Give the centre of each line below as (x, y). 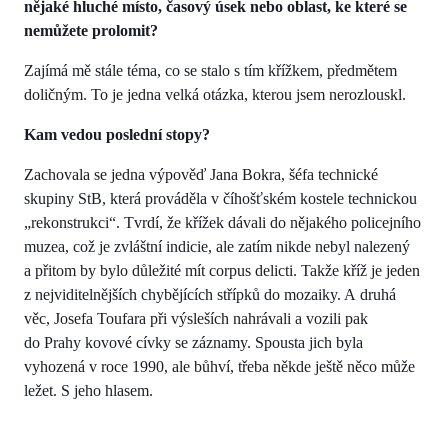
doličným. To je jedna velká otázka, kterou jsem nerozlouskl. (215, 94)
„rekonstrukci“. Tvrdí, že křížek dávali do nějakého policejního (222, 222)
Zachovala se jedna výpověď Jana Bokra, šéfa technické (201, 174)
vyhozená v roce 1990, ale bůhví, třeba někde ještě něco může (219, 366)
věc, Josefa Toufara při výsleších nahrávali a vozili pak (196, 318)
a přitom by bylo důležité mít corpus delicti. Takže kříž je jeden (222, 270)
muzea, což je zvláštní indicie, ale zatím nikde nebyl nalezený (217, 246)
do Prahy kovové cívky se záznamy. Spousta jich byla (193, 342)
